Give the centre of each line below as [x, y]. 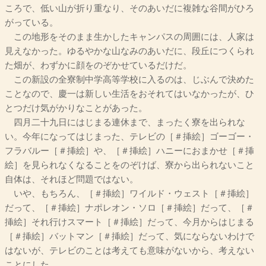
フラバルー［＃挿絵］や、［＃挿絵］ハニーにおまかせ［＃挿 [129, 151]
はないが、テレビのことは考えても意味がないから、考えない [129, 251]
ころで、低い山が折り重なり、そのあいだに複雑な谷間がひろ [129, 9]
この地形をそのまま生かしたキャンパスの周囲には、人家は [129, 37]
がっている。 [31, 23]
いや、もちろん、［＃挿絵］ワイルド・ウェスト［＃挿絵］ [129, 194]
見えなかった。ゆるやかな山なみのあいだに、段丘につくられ [129, 51]
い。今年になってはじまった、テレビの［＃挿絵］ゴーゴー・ [129, 137]
